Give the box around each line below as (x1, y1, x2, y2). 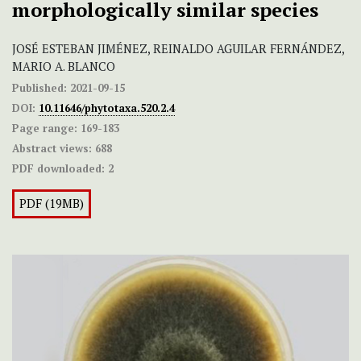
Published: (12, 80, 67, 95)
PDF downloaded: (12, 160, 105, 176)
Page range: (12, 120, 77, 135)
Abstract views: (12, 140, 92, 156)
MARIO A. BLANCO (12, 58, 115, 74)
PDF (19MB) (19, 195, 84, 211)
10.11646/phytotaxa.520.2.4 (39, 100, 175, 115)
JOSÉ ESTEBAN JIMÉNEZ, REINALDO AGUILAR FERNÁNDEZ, (12, 40, 344, 56)
